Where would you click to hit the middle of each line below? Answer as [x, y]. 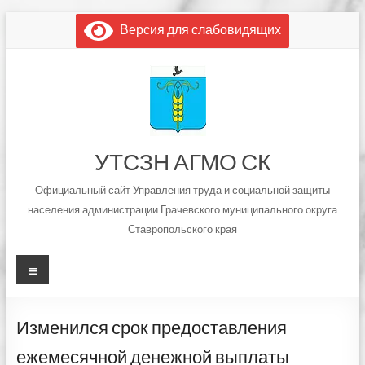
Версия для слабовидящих [197, 29]
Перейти [31, 19]
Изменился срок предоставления [151, 327]
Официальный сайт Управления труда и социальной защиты [182, 190]
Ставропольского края [182, 229]
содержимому [46, 52]
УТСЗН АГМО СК [182, 161]
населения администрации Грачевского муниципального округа [182, 209]
